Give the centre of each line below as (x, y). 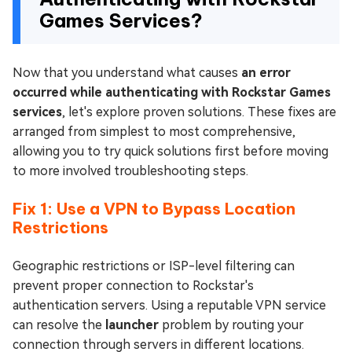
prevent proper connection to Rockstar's (133, 285)
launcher (132, 324)
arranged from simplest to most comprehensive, (154, 131)
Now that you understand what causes (127, 72)
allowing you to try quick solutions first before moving (170, 151)
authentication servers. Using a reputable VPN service (169, 305)
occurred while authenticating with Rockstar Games (172, 92)
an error (266, 72)
